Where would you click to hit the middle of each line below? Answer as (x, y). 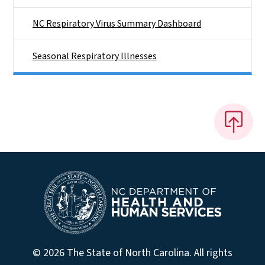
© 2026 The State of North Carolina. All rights (132, 253)
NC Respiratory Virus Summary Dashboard (117, 24)
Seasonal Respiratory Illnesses (95, 56)
